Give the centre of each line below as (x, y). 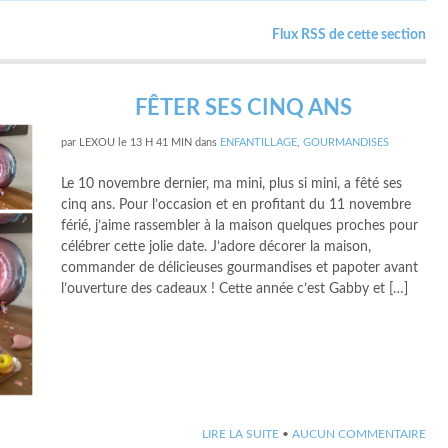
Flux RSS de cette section (349, 35)
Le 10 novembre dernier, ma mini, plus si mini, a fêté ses (232, 184)
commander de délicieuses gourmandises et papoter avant (240, 268)
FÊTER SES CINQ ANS (244, 108)
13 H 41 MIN (161, 142)
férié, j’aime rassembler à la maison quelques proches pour (240, 226)
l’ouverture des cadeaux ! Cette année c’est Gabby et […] (235, 289)
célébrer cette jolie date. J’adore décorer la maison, (216, 247)
